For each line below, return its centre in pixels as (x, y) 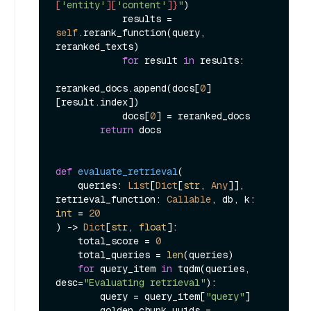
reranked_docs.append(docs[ (128, 88)
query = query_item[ (153, 296)
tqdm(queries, (211, 268)
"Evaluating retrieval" (144, 282)
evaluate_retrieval (128, 171)
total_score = (117, 241)
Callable (189, 199)
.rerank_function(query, (142, 32)
